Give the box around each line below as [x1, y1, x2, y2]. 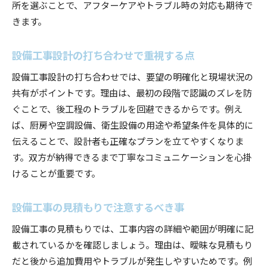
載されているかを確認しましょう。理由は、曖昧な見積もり [12, 237, 253, 251]
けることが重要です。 [12, 166, 100, 179]
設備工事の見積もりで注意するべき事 [12, 198, 184, 215]
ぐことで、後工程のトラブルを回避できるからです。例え [12, 101, 243, 115]
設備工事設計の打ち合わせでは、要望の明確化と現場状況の [12, 69, 253, 83]
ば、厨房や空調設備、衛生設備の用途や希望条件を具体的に [12, 117, 253, 131]
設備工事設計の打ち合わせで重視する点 [12, 46, 194, 63]
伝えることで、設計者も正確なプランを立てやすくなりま [12, 133, 244, 147]
